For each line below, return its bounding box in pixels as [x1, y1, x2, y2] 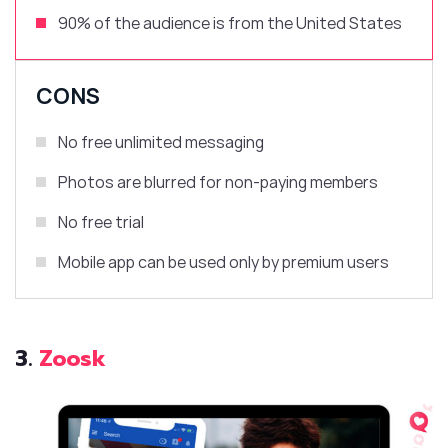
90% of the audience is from [58, 12, 264, 35]
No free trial [58, 211, 144, 234]
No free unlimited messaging [58, 131, 264, 154]
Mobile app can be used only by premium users [58, 251, 389, 274]
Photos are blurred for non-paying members [58, 171, 378, 194]
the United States [264, 12, 402, 35]
